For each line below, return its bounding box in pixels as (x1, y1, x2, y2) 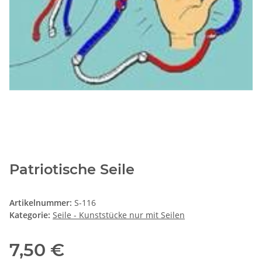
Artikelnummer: (9, 197, 74, 209)
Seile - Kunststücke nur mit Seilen (53, 209, 185, 221)
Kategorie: (9, 209, 53, 221)
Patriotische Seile (9, 161, 135, 178)
